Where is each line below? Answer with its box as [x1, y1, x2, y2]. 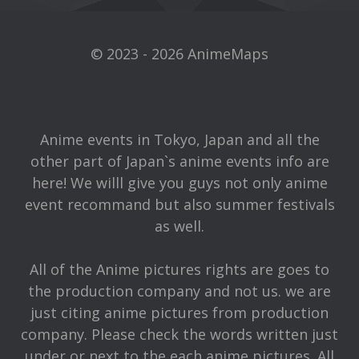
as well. [155, 216, 204, 236]
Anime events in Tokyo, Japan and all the [39, 130, 320, 150]
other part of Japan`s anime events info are [30, 151, 329, 171]
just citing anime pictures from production [30, 303, 329, 323]
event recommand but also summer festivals [24, 195, 335, 215]
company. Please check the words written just [21, 325, 338, 345]
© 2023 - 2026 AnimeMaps [91, 44, 268, 64]
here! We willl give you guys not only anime [31, 173, 328, 193]
